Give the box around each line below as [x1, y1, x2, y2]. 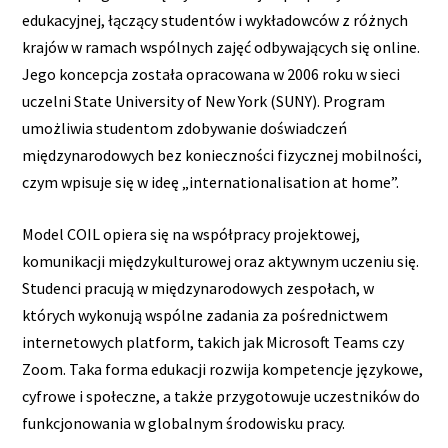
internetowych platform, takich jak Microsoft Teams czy [22, 332, 405, 353]
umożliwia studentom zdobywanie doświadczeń [22, 117, 348, 138]
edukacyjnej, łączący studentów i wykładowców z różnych [22, 9, 409, 30]
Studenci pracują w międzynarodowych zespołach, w [22, 278, 375, 299]
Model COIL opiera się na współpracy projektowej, [22, 224, 361, 245]
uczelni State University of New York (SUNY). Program [22, 90, 386, 111]
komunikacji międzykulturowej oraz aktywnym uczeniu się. [22, 251, 420, 272]
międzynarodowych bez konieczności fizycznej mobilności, [22, 144, 423, 165]
